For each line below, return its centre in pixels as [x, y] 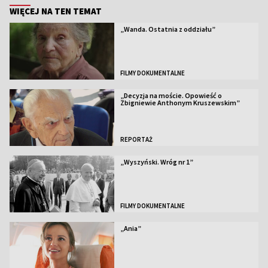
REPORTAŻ [136, 139]
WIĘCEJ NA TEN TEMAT [56, 11]
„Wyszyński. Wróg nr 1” [156, 162]
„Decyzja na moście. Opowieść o [171, 95]
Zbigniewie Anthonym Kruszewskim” [180, 102]
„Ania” [130, 228]
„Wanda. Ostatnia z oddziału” [167, 29]
